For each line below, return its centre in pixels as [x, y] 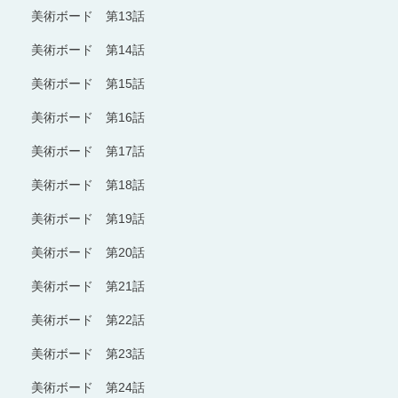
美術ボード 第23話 [88, 353]
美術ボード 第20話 [88, 252]
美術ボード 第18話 [88, 184]
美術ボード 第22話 [88, 319]
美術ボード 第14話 [88, 49]
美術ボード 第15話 [88, 83]
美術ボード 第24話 [88, 387]
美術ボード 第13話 [88, 16]
